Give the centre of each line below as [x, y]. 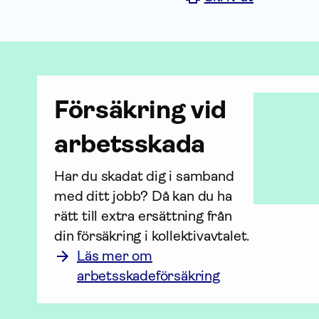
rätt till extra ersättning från [143, 216]
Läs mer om [115, 256]
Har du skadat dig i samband [144, 176]
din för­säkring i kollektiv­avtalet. [152, 236]
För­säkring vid [140, 110]
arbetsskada [130, 144]
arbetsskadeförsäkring [148, 276]
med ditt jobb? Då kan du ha [143, 196]
